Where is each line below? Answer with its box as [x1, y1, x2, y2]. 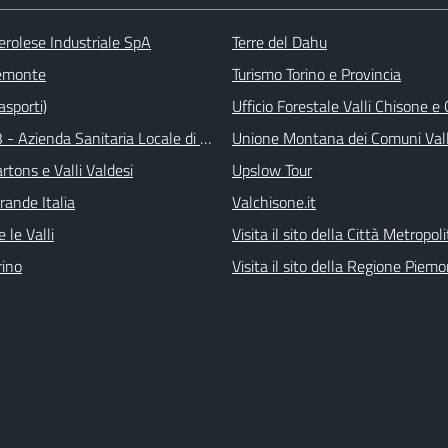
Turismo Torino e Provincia [232, 61, 401, 86]
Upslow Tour [232, 157, 312, 182]
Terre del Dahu [232, 29, 327, 54]
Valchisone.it [232, 189, 316, 214]
